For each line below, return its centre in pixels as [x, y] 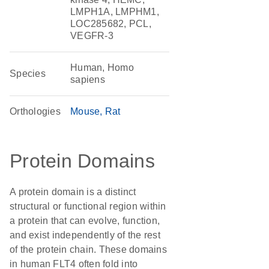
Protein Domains [82, 161]
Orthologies [35, 111]
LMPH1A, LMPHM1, [115, 12]
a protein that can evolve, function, [85, 221]
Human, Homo [102, 68]
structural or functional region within [88, 206]
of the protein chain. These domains [88, 249]
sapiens [88, 80]
